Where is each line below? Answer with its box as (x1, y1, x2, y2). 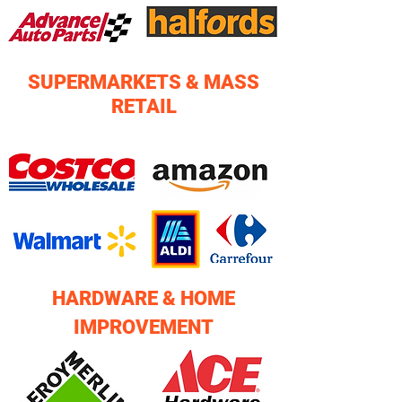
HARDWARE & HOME (52, 287, 235, 310)
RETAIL (110, 95, 177, 118)
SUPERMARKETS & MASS (28, 71, 259, 93)
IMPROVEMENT (74, 316, 214, 338)
